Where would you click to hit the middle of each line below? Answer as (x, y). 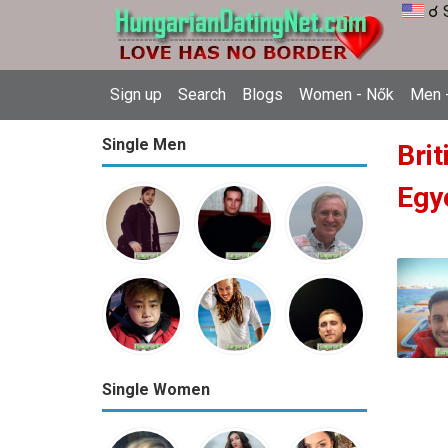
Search (202, 94)
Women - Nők (346, 94)
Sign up (136, 94)
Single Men (144, 144)
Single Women (156, 390)
